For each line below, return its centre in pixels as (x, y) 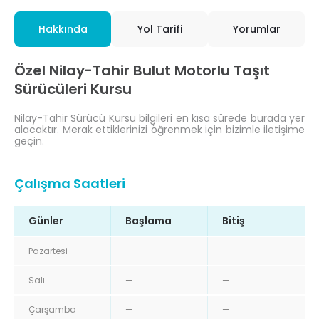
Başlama (148, 220)
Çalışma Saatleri (70, 183)
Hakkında (63, 29)
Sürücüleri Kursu (73, 89)
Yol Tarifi (159, 29)
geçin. (29, 141)
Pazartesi (48, 251)
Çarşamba (52, 309)
